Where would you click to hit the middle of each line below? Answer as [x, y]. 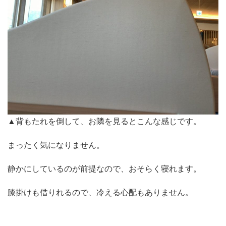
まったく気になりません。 [56, 145]
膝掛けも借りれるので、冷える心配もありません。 [100, 193]
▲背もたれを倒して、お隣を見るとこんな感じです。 [104, 121]
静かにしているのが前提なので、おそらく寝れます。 [104, 169]
